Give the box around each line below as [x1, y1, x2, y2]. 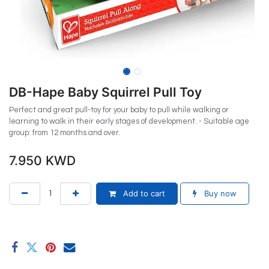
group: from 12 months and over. [9, 128, 120, 138]
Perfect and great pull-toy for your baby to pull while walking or [9, 106, 229, 115]
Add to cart [121, 189, 165, 199]
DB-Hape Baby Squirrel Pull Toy [9, 84, 202, 100]
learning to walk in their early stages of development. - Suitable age [9, 117, 249, 126]
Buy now [202, 189, 237, 199]
